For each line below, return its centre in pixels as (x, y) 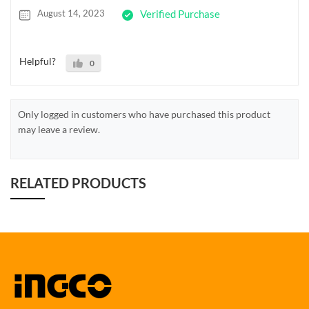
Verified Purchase (180, 13)
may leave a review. (59, 129)
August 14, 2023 (71, 13)
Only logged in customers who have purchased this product (144, 114)
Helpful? (38, 61)
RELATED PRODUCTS (78, 182)
